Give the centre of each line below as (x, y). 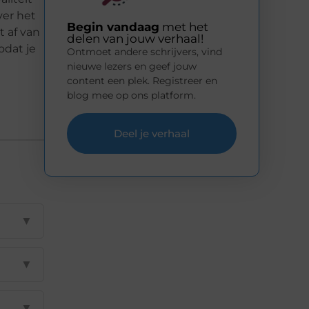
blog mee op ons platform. (131, 96)
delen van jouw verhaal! (135, 39)
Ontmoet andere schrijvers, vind (144, 52)
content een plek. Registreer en (142, 81)
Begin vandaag (113, 27)
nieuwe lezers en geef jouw (132, 67)
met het (184, 27)
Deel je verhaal (152, 133)
